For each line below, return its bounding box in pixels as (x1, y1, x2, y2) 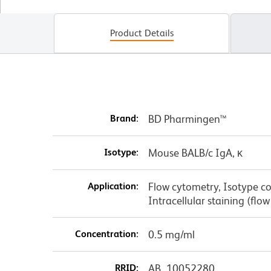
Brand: (109, 113, 139, 125)
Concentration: (74, 228, 139, 240)
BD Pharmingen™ (148, 113, 227, 126)
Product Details (109, 27, 174, 39)
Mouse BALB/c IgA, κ (148, 146, 243, 160)
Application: (87, 180, 139, 192)
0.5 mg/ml (148, 228, 195, 241)
